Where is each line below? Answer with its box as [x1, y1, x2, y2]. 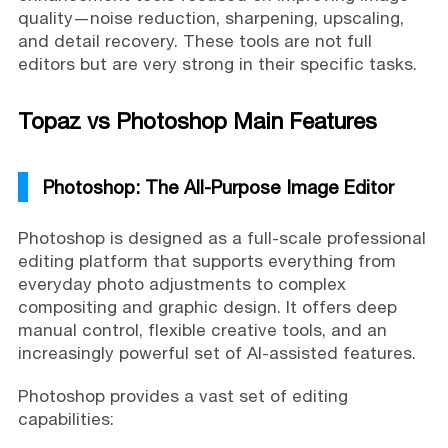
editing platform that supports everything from [17, 250, 396, 271]
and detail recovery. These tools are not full [17, 30, 372, 51]
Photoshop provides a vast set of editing [17, 385, 348, 406]
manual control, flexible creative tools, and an [17, 319, 387, 340]
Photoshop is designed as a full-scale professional [17, 227, 426, 248]
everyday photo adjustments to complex [17, 273, 346, 294]
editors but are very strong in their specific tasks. [17, 53, 417, 74]
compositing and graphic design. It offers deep [17, 296, 397, 317]
